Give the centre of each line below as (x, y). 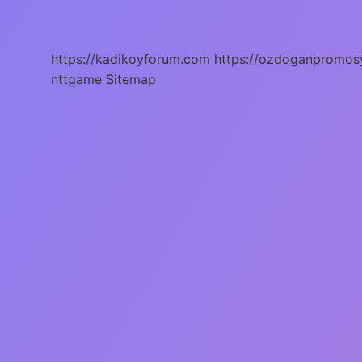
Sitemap (131, 79)
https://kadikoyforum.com (130, 59)
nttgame (76, 79)
